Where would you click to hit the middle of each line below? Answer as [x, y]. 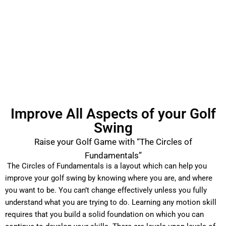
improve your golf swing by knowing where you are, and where [109, 178]
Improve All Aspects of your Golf [113, 114]
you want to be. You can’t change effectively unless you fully [106, 190]
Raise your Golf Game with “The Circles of [113, 142]
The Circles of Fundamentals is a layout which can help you [106, 166]
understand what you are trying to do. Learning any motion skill [111, 202]
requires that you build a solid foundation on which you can [104, 214]
